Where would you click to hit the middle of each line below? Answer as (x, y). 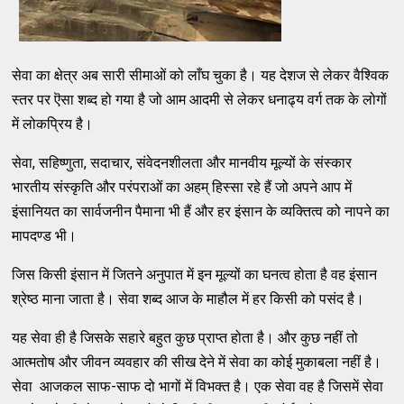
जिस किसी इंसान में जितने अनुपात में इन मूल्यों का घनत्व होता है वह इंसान (195, 274)
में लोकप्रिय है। (53, 124)
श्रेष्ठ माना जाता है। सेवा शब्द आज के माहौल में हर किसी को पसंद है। (188, 298)
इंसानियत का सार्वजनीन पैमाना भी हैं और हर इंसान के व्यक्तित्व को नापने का (201, 211)
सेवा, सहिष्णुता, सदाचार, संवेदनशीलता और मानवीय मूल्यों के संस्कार (182, 162)
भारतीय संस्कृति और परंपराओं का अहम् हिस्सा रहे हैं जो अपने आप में (182, 187)
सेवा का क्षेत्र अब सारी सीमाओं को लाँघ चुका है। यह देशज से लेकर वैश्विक (201, 75)
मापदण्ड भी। (45, 235)
